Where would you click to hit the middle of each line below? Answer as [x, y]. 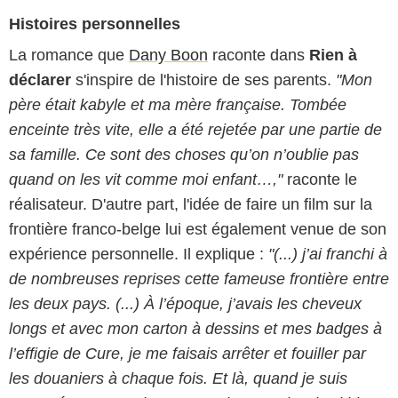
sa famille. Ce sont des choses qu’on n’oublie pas [184, 155]
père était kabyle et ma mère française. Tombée [178, 105]
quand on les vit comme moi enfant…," [146, 179]
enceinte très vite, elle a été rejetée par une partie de [195, 130]
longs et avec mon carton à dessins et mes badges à [195, 329]
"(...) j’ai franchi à [328, 254]
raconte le [320, 179]
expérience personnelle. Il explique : [139, 254]
